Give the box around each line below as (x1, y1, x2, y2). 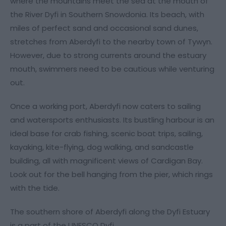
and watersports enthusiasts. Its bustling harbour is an (10, 114, 214, 125)
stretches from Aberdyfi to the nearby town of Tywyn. (10, 36, 212, 47)
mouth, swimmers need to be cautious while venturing (10, 63, 214, 74)
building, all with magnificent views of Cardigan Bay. (10, 155, 203, 166)
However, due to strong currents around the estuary (10, 49, 206, 61)
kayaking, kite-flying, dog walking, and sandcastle (10, 141, 194, 152)
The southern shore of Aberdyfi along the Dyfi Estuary (10, 206, 210, 217)
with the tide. (10, 182, 60, 193)
